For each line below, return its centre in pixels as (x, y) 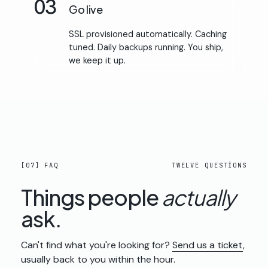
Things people (91, 197)
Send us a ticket (208, 245)
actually (198, 197)
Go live (86, 9)
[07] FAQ (40, 165)
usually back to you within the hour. (98, 259)
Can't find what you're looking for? (97, 245)
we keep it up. (97, 60)
